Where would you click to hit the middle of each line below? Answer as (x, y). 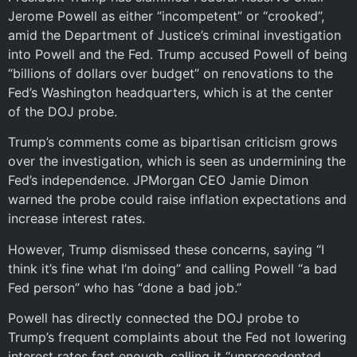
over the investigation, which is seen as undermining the (177, 161)
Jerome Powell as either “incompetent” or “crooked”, (166, 16)
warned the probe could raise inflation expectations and (177, 200)
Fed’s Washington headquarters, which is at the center (171, 92)
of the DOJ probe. (63, 111)
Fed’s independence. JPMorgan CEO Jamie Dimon (158, 180)
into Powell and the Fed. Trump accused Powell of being (178, 54)
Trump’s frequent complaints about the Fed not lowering (177, 337)
